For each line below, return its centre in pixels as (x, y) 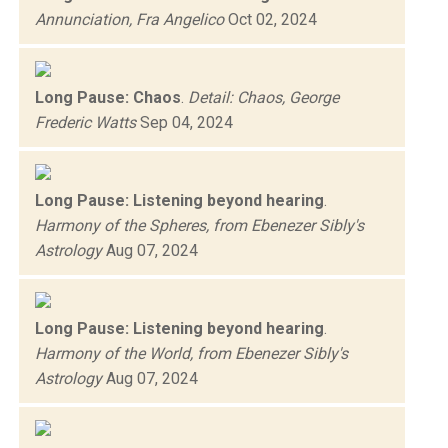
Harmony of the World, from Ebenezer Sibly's (191, 353)
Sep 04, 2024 (184, 122)
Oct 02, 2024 (270, 19)
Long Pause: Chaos (108, 97)
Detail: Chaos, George (263, 97)
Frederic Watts (85, 122)
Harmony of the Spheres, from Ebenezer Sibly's (199, 225)
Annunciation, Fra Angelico (129, 19)
